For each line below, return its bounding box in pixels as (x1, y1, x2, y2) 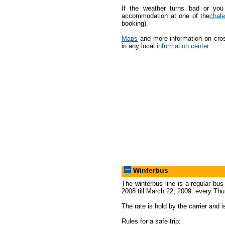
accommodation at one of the (122, 12, 209, 20)
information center (157, 42, 208, 50)
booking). (122, 19, 148, 27)
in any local (122, 42, 157, 50)
